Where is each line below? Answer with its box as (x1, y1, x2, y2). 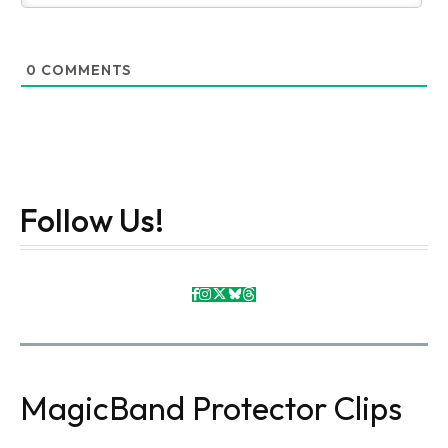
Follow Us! (20, 200, 164, 241)
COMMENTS (37, 61, 131, 80)
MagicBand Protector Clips (20, 388, 402, 429)
